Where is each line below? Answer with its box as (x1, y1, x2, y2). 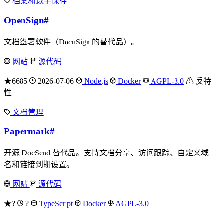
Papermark (4, 126, 50, 137)
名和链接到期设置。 (4, 160, 74, 169)
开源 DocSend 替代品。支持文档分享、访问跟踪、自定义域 (4, 149, 209, 157)
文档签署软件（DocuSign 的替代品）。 (4, 37, 139, 46)
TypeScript (37, 199, 73, 208)
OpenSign (4, 15, 44, 25)
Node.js (82, 76, 108, 85)
